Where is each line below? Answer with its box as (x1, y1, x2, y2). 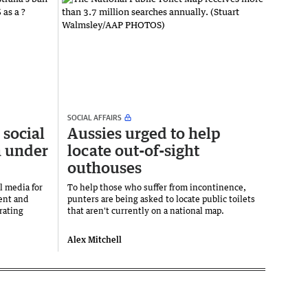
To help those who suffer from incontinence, (67, 182, 246, 193)
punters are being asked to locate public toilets (67, 194, 255, 205)
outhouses (67, 158, 142, 177)
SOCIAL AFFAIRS (67, 113, 122, 122)
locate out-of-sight (67, 141, 199, 160)
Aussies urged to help (67, 124, 221, 143)
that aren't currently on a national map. (67, 206, 224, 217)
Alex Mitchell (67, 234, 122, 245)
